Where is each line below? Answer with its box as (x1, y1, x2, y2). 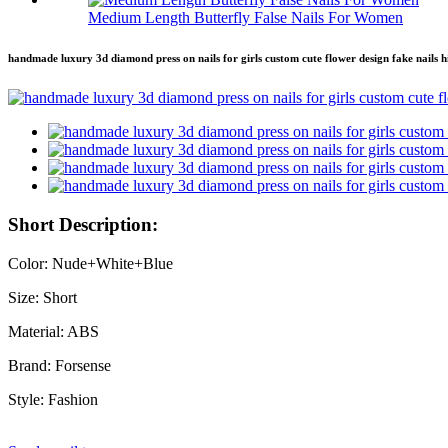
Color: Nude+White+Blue (8, 254, 173, 272)
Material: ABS (8, 322, 99, 340)
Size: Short (8, 288, 77, 306)
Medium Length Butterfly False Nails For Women (88, 9, 403, 27)
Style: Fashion (8, 390, 98, 408)
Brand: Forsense (8, 356, 111, 374)
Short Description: (8, 214, 158, 235)
